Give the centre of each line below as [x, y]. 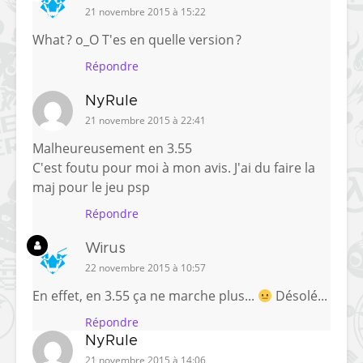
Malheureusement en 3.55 [112, 149]
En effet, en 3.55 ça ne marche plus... [145, 296]
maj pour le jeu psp [91, 188]
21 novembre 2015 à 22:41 [145, 121]
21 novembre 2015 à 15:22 [145, 12]
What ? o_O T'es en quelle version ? [137, 40]
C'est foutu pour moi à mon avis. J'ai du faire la [174, 168]
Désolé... [300, 296]
